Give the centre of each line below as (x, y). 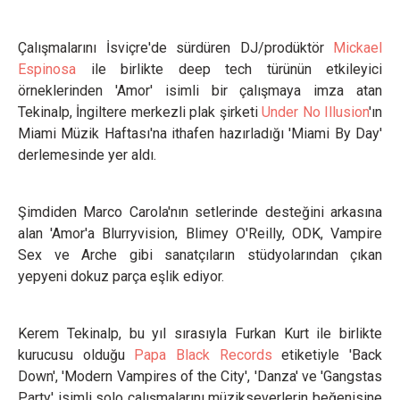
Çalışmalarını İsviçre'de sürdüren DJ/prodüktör (175, 48)
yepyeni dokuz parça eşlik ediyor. (121, 276)
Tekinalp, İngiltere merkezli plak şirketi (140, 112)
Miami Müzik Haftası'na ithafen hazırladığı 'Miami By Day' (200, 133)
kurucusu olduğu (76, 355)
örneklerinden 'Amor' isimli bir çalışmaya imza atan (200, 91)
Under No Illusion (316, 112)
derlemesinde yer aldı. (87, 155)
